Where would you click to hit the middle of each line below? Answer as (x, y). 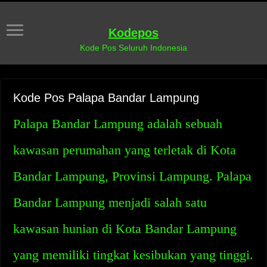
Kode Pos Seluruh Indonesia (133, 48)
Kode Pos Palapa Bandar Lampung (106, 98)
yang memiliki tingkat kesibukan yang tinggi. (133, 255)
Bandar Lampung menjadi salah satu (110, 202)
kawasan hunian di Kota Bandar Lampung (125, 229)
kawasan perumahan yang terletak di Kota (125, 150)
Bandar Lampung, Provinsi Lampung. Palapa (133, 176)
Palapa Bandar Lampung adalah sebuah (118, 124)
